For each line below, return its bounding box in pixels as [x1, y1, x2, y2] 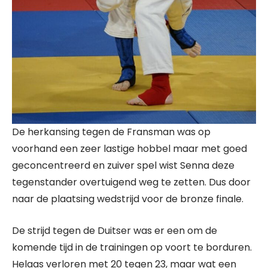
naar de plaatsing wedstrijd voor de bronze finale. [12, 191, 243, 206]
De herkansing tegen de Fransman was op [12, 124, 211, 139]
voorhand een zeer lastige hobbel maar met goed [12, 141, 247, 156]
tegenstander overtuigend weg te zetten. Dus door [12, 175, 251, 189]
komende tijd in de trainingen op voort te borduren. [12, 240, 254, 254]
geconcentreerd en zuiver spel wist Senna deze [12, 158, 234, 172]
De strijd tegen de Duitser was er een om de [12, 223, 217, 237]
